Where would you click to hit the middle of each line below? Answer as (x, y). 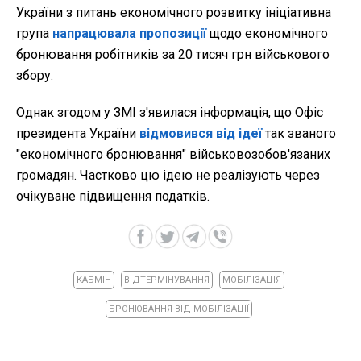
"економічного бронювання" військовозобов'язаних (173, 155)
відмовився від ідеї (202, 134)
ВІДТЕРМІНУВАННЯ (166, 280)
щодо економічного (267, 34)
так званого (301, 134)
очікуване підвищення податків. (113, 197)
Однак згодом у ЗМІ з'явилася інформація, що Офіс (170, 113)
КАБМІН (93, 280)
